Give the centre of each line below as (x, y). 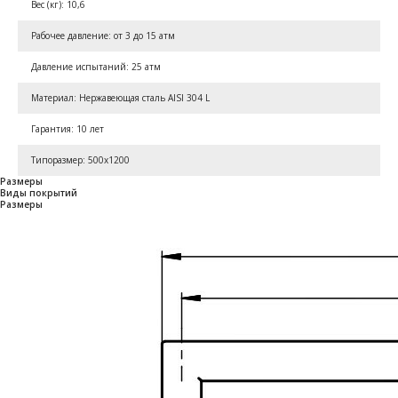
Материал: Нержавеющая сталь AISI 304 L (120, 97)
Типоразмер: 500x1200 (80, 159)
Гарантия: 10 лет (68, 128)
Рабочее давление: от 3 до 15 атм (103, 35)
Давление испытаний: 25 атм (96, 66)
